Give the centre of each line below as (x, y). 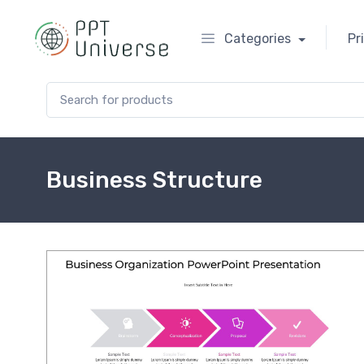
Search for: (75, 89)
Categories (258, 39)
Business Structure (154, 180)
